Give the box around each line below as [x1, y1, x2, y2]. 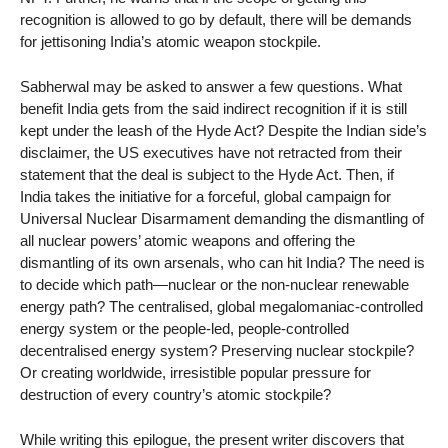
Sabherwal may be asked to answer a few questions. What [20, 78, 402, 96]
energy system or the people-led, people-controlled [20, 320, 349, 338]
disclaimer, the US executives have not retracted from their [20, 144, 402, 162]
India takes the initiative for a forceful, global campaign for [20, 188, 391, 206]
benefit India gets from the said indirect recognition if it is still [20, 100, 407, 118]
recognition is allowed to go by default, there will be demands [20, 11, 412, 29]
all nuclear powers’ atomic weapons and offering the [20, 232, 355, 250]
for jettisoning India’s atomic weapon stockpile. [20, 33, 321, 51]
